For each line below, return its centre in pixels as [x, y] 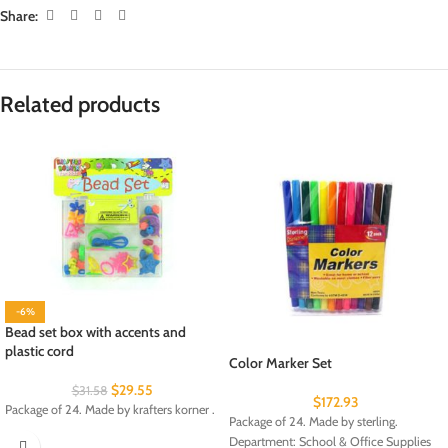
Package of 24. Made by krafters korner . [110, 409]
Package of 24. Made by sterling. [313, 421]
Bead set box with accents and [95, 331]
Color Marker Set [280, 363]
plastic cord [39, 350]
